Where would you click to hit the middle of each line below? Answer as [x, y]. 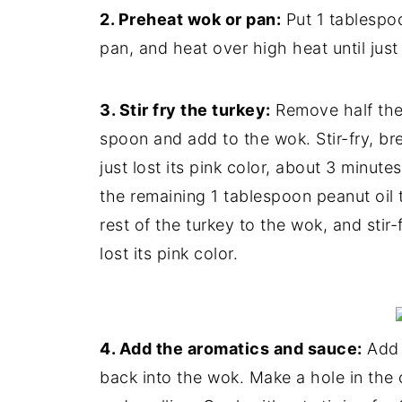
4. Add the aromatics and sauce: [231, 348]
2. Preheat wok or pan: [190, 19]
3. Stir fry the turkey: [185, 109]
